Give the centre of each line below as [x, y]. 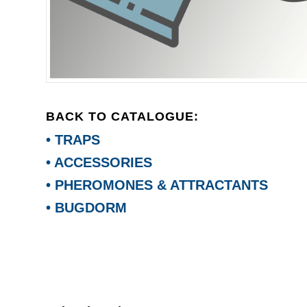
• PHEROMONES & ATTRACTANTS [157, 185]
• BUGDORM [86, 207]
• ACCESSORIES [99, 162]
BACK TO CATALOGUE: [122, 116]
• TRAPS [73, 139]
